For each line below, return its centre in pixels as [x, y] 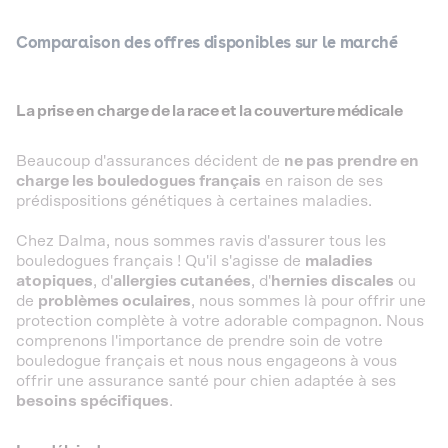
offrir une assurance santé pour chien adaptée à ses [206, 381]
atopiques [54, 281]
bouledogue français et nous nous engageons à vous [206, 361]
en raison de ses [322, 181]
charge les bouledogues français [138, 181]
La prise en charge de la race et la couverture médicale [209, 111]
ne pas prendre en [351, 161]
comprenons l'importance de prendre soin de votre [199, 341]
